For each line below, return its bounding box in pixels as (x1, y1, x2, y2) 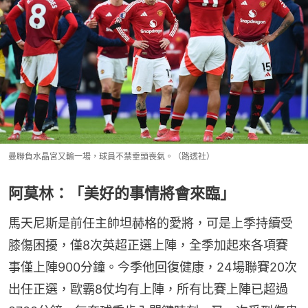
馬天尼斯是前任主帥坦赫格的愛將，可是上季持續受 (8, 216, 293, 231)
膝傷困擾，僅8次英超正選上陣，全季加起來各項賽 (8, 238, 288, 253)
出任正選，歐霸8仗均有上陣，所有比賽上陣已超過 (8, 282, 288, 297)
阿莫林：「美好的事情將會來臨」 (8, 184, 235, 203)
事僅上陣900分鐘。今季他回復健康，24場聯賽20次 (8, 260, 297, 275)
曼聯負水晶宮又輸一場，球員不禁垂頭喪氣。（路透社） (8, 151, 214, 162)
